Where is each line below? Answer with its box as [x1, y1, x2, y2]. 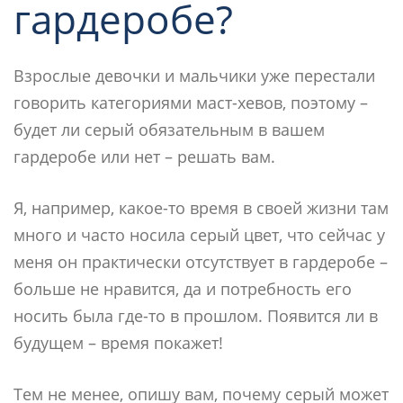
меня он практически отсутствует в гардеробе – [13, 250, 388, 273]
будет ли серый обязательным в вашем [13, 118, 325, 140]
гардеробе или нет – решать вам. [13, 145, 275, 167]
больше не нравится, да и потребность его [13, 277, 352, 300]
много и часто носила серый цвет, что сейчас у [13, 223, 385, 246]
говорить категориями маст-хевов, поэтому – [13, 91, 368, 113]
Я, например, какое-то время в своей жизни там [13, 196, 389, 219]
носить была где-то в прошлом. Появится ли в [13, 304, 378, 327]
